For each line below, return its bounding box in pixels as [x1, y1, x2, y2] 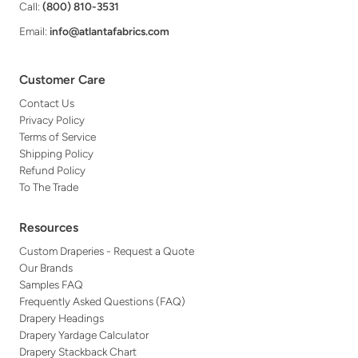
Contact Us [19, 96, 75, 109]
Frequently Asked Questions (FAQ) [19, 294, 186, 308]
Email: [19, 24, 50, 38]
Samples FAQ [19, 277, 84, 291]
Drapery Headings [19, 311, 105, 324]
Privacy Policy [19, 113, 86, 126]
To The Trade [19, 180, 79, 193]
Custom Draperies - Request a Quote [19, 244, 195, 257]
